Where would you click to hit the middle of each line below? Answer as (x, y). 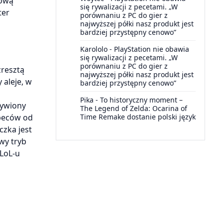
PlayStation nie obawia (152, 49)
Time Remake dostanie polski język (138, 117)
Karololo (94, 49)
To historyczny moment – (141, 100)
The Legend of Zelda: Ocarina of (134, 108)
